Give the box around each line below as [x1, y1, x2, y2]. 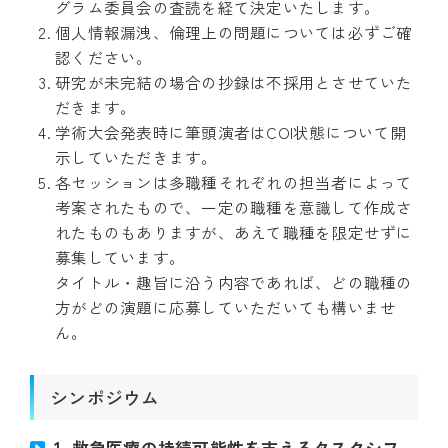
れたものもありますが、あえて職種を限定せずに [55, 221, 413, 244]
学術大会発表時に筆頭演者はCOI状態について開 [55, 121, 407, 144]
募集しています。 [55, 246, 185, 269]
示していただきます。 [55, 146, 218, 169]
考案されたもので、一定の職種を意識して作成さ [55, 196, 413, 219]
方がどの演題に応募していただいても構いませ [55, 296, 397, 319]
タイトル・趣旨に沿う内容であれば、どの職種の [55, 271, 413, 294]
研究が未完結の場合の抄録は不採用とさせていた [55, 71, 413, 94]
